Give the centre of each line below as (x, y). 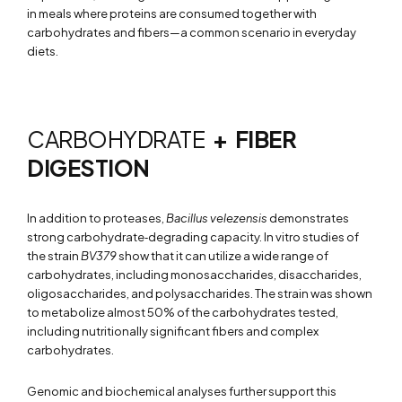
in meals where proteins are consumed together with (172, 13)
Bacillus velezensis (217, 218)
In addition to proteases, (96, 218)
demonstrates (308, 218)
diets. (43, 51)
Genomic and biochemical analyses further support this (182, 391)
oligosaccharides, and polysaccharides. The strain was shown (200, 293)
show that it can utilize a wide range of (223, 255)
